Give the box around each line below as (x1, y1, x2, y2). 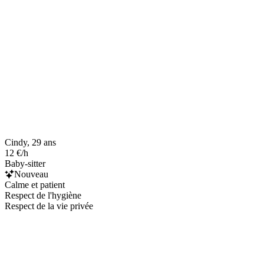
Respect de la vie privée (5, 200, 93, 211)
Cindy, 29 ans (5, 137, 56, 147)
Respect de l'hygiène (5, 190, 81, 200)
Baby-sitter (5, 158, 45, 169)
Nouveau (14, 169, 48, 179)
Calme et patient (5, 179, 65, 190)
